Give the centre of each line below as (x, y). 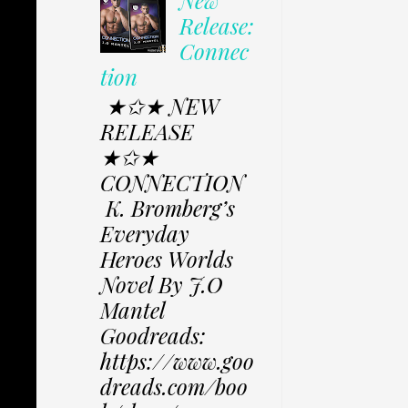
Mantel (133, 310)
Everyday (145, 234)
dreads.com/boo (174, 387)
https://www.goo (177, 361)
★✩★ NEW (159, 106)
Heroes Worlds (167, 259)
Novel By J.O (162, 285)
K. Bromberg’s (168, 208)
